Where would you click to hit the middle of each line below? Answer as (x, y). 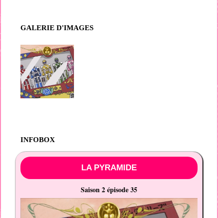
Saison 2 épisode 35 (109, 190)
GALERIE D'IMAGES (57, 28)
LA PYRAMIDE (109, 168)
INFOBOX (38, 140)
